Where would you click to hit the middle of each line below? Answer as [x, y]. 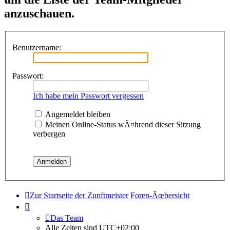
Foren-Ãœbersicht [160, 195]
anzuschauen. [39, 14]
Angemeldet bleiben [77, 114]
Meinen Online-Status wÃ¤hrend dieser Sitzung [122, 124]
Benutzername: [37, 47]
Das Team [67, 218]
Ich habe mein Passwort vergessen [88, 95]
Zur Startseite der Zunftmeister [79, 195]
